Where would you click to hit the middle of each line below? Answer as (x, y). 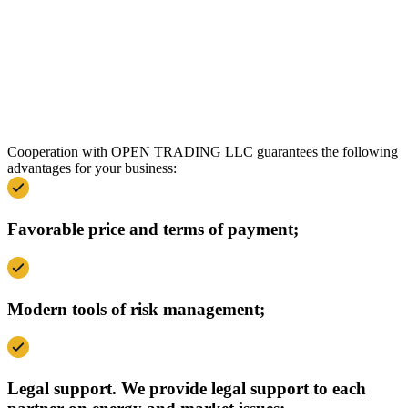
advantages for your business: (92, 168)
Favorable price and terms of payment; (153, 229)
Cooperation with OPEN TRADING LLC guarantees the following (203, 152)
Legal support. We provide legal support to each (187, 389)
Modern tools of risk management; (136, 309)
